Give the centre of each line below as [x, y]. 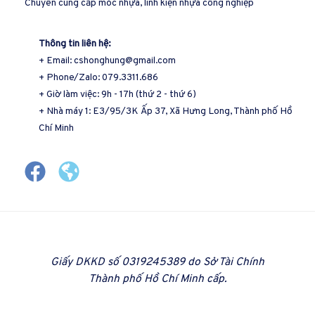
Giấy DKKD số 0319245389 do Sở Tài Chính [157, 263]
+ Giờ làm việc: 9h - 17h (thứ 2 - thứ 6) [117, 95]
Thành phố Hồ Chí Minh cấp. [157, 279]
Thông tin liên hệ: [75, 44]
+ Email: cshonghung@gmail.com [107, 61]
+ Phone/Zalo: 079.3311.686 [98, 78]
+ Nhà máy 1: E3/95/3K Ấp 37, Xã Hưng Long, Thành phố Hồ [166, 112]
